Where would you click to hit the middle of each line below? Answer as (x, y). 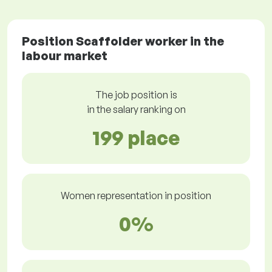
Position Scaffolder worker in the (123, 41)
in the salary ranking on (136, 110)
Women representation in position (136, 196)
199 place (136, 138)
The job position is (136, 95)
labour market (65, 56)
